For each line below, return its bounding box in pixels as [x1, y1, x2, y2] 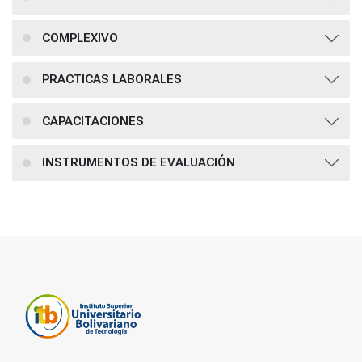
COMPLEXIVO [41, 30, 118, 45]
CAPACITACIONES [41, 113, 144, 128]
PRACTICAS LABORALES [41, 72, 182, 87]
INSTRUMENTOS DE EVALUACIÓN [41, 155, 235, 170]
